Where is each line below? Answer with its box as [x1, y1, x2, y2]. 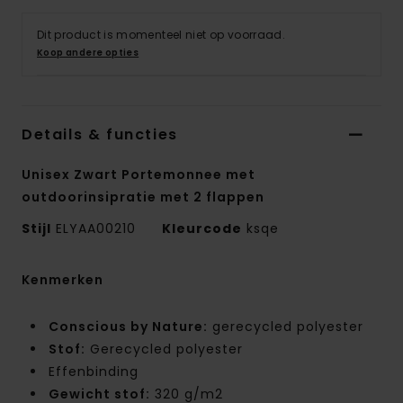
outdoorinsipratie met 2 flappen [22, 188, 264, 207]
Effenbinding [49, 363, 139, 381]
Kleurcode [162, 219, 242, 238]
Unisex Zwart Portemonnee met [22, 166, 255, 184]
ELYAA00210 [51, 219, 140, 238]
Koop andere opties [37, 46, 139, 60]
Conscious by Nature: [49, 318, 208, 336]
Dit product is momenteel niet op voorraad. [37, 27, 286, 43]
